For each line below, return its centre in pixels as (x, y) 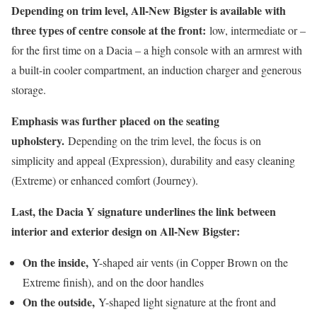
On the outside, (59, 301)
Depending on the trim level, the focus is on (165, 140)
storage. (29, 89)
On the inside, (56, 262)
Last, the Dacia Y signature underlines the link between (144, 211)
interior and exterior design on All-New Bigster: (126, 231)
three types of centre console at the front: (109, 30)
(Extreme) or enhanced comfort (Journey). (105, 180)
